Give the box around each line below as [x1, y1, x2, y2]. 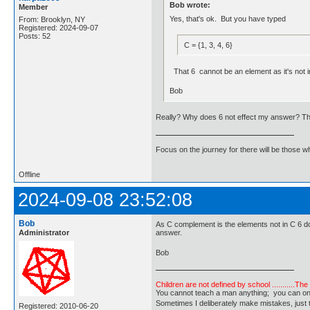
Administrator [19, 228, 69, 237]
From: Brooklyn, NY [19, 15, 85, 24]
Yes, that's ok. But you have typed [170, 15, 286, 24]
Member [19, 2, 48, 11]
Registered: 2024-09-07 [19, 23, 98, 32]
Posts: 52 [19, 31, 51, 40]
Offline [19, 170, 40, 179]
